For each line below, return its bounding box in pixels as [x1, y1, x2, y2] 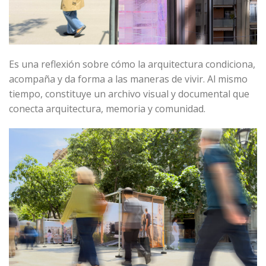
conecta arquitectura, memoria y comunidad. [9, 102, 205, 115]
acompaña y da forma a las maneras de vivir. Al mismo [9, 72, 248, 85]
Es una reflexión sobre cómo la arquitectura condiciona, [9, 57, 255, 71]
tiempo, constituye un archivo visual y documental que [9, 87, 249, 100]
